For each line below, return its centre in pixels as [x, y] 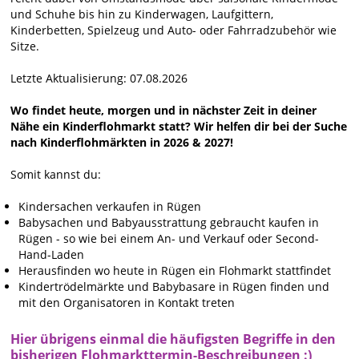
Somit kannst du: [56, 175]
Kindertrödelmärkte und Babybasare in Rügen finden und [174, 287]
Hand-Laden [52, 255]
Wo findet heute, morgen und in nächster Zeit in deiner [164, 111]
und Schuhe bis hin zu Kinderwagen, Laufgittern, [142, 14]
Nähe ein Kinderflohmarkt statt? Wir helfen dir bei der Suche [179, 127]
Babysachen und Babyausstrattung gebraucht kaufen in [169, 223]
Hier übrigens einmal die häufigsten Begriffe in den [173, 339]
